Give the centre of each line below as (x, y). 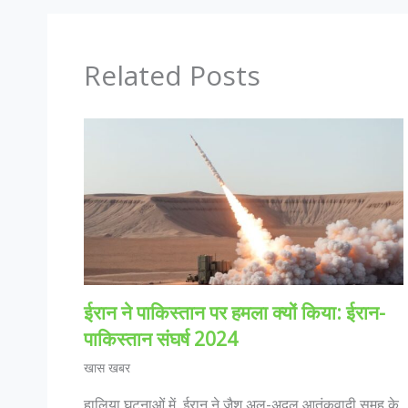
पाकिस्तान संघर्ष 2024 (161, 339)
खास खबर (107, 368)
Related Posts (172, 76)
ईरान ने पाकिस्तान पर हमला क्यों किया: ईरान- (235, 313)
